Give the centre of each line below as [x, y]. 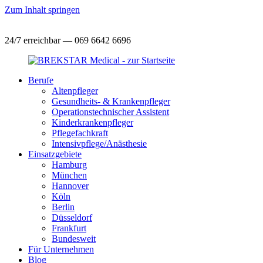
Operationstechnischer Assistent [110, 112]
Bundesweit [74, 239]
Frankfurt [69, 228]
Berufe [41, 80]
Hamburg [69, 165]
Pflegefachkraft [80, 133]
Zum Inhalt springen [42, 10]
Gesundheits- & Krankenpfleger [111, 101]
